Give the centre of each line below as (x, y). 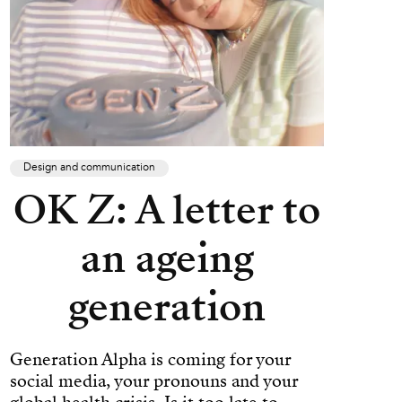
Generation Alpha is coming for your (150, 359)
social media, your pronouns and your (154, 380)
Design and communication (89, 167)
